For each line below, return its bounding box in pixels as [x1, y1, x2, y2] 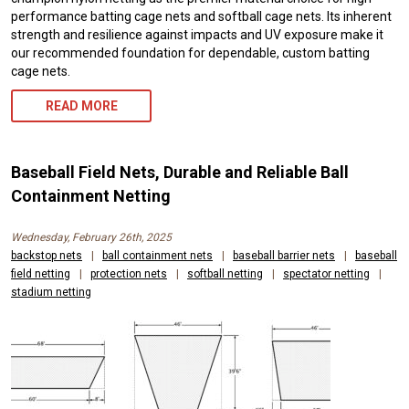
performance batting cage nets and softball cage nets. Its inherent [11, 8, 392, 24]
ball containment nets [102, 248, 213, 262]
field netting [11, 267, 70, 280]
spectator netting [283, 267, 370, 280]
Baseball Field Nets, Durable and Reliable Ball [11, 162, 349, 182]
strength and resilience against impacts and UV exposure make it [11, 26, 383, 42]
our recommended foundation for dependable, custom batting [11, 45, 370, 60]
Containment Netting [11, 185, 171, 205]
